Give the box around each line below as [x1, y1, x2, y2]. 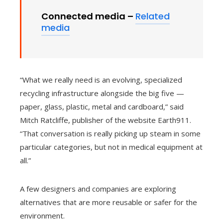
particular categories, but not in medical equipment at [20, 142, 203, 152]
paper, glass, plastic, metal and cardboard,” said [20, 102, 184, 112]
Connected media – [41, 10, 135, 23]
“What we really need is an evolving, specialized [20, 75, 182, 85]
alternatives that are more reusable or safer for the [20, 197, 197, 208]
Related [135, 10, 170, 23]
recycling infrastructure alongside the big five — [20, 88, 184, 99]
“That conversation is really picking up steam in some [20, 128, 201, 139]
